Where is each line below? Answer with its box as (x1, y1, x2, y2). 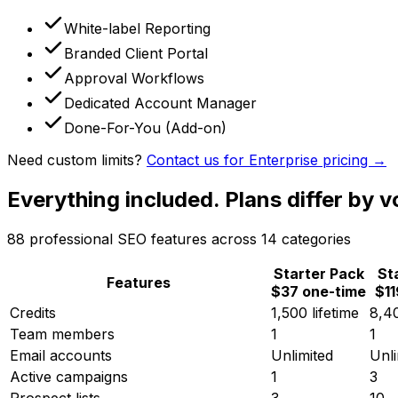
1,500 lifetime (271, 303, 359, 322)
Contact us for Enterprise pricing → (147, 150, 386, 169)
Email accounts (10, 346, 112, 364)
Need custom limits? (7, 150, 142, 169)
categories (277, 229, 351, 248)
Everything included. (7, 186, 225, 212)
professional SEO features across (25, 229, 261, 248)
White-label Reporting (64, 19, 211, 37)
